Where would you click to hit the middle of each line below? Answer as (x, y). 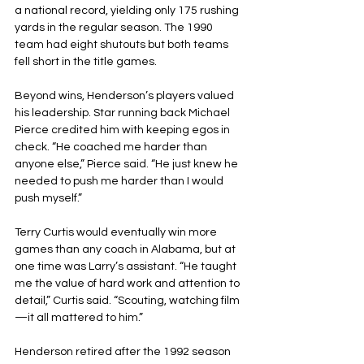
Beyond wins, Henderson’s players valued (126, 95)
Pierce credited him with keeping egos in (123, 130)
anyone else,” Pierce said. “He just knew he (128, 164)
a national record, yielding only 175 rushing (128, 10)
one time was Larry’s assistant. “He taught (127, 266)
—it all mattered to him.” (79, 317)
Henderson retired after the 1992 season (124, 351)
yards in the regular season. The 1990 (115, 27)
